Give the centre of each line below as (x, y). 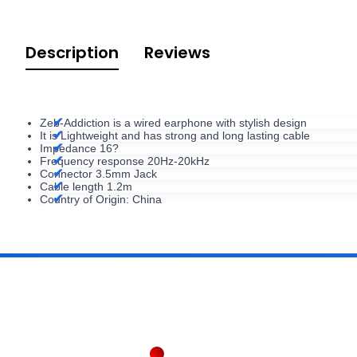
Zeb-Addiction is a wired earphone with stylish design (173, 122)
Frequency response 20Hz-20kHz (125, 161)
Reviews (177, 52)
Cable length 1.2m (86, 186)
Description (72, 52)
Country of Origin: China (101, 199)
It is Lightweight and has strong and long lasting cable (175, 135)
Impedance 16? (79, 148)
